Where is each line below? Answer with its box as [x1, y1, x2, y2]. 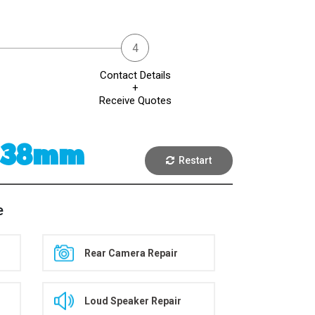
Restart [174, 154, 212, 166]
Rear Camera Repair [84, 247, 179, 259]
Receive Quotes [98, 94, 172, 107]
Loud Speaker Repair [84, 295, 182, 307]
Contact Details [99, 69, 171, 82]
